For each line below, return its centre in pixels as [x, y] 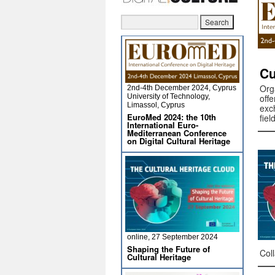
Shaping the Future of [168, 249]
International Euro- [163, 125]
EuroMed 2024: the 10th [172, 117]
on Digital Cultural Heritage [179, 141]
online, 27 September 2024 [172, 237]
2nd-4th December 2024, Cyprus [182, 88]
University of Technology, [168, 96]
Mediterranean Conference [177, 133]
